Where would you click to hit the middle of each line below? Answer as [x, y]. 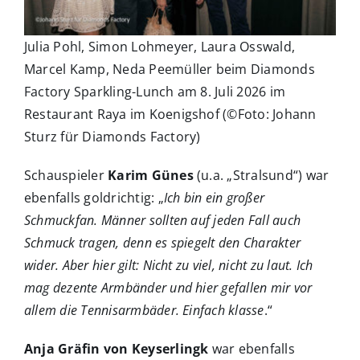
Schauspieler [66, 176]
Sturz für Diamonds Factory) [112, 137]
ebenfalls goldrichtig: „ [94, 198]
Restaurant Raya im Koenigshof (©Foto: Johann [170, 115]
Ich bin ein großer [214, 198]
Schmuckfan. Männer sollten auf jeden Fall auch [163, 221]
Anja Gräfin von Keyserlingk [117, 349]
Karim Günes [151, 176]
